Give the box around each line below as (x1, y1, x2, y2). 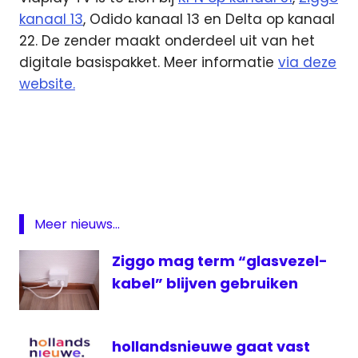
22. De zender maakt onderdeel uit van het (19, 31, 315, 51)
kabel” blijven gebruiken (112, 272, 298, 293)
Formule (25, 178, 70, 195)
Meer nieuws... (34, 214, 120, 233)
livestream (25, 245, 84, 262)
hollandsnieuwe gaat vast (112, 336, 310, 356)
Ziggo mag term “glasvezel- (112, 250, 328, 271)
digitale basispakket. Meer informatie (19, 53, 278, 73)
